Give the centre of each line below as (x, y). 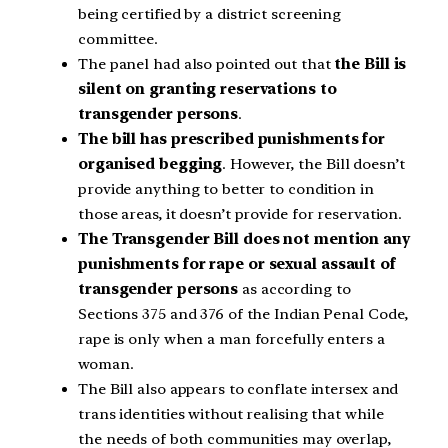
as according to (296, 288)
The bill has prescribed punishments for (232, 138)
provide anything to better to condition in (226, 188)
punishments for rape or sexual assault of (237, 263)
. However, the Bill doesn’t (313, 163)
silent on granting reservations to (207, 88)
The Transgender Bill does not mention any (244, 238)
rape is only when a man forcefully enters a (231, 338)
